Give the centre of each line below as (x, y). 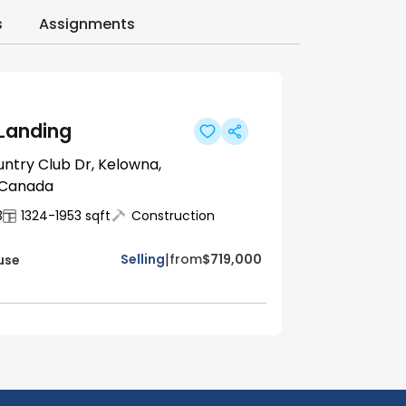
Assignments (87, 24)
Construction (174, 215)
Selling (142, 260)
